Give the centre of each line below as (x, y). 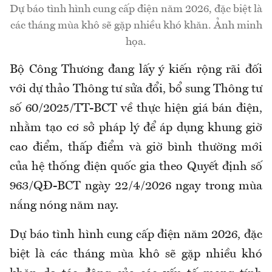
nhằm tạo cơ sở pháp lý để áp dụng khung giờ (136, 128)
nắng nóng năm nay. (64, 206)
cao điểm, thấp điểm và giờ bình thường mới (136, 147)
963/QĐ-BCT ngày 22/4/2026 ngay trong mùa (136, 186)
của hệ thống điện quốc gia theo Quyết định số (136, 167)
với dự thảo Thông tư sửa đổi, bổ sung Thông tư (136, 89)
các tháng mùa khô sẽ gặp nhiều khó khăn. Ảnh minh (136, 25)
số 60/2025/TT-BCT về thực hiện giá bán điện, (136, 108)
